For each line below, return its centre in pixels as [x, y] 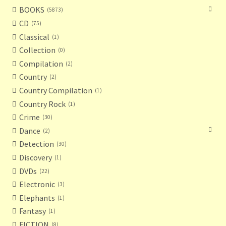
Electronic [37, 184]
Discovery [35, 157]
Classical [34, 37]
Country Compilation [55, 90]
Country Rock [42, 104]
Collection [37, 50]
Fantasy [32, 211]
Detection [36, 144]
